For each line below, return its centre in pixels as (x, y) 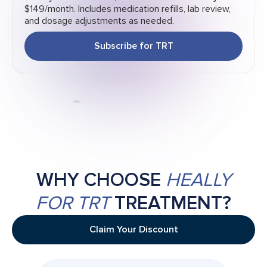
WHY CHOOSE (101, 181)
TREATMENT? (170, 204)
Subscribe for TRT (133, 46)
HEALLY (198, 181)
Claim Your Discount (133, 230)
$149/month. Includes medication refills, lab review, (128, 9)
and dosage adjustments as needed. (99, 21)
